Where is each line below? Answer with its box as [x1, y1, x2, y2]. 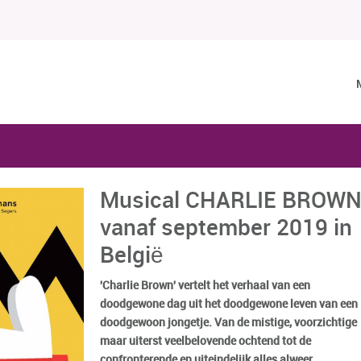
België [100, 244, 164, 268]
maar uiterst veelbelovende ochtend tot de [100, 335, 311, 347]
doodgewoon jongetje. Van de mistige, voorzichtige [100, 317, 357, 329]
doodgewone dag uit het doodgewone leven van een [100, 298, 358, 310]
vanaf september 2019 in [100, 217, 352, 241]
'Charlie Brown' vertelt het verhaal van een [100, 280, 310, 292]
